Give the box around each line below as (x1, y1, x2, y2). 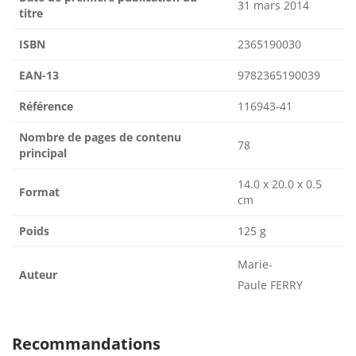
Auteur (19, 266, 57, 282)
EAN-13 (19, 67, 59, 83)
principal (19, 145, 67, 161)
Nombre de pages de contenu (19, 129, 181, 145)
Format (19, 184, 60, 199)
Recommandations (12, 332, 161, 354)
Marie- (238, 256, 273, 272)
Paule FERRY (238, 277, 303, 292)
